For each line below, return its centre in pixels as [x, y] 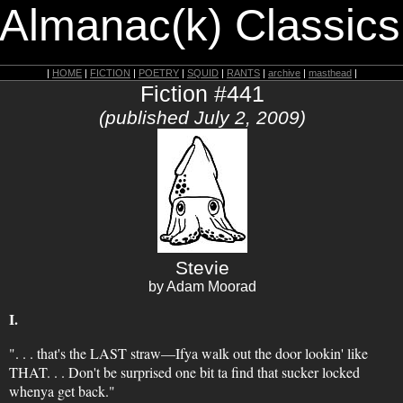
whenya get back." [62, 391]
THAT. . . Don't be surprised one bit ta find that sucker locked [184, 372]
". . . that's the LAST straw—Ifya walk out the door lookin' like [188, 353]
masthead [330, 73]
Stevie [202, 268]
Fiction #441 [202, 94]
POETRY [159, 73]
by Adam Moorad [202, 287]
